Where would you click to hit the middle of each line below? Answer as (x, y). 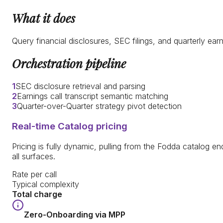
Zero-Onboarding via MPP (75, 215)
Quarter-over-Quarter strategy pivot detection (99, 106)
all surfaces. (34, 156)
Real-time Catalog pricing (70, 126)
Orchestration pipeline (69, 63)
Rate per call (34, 174)
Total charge (37, 194)
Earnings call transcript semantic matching (93, 96)
